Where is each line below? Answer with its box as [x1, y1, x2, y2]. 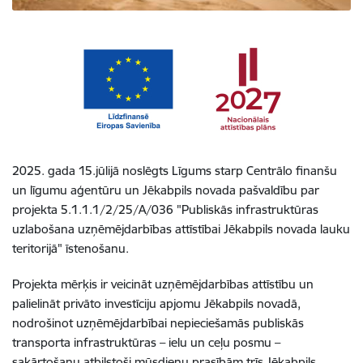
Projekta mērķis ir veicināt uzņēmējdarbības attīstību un [12, 275, 314, 292]
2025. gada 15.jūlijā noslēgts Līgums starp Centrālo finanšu [12, 162, 337, 178]
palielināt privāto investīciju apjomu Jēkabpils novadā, [12, 295, 301, 311]
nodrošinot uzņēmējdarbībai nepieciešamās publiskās [12, 314, 304, 331]
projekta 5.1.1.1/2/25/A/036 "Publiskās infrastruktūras [12, 201, 318, 217]
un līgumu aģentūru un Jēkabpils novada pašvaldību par [12, 181, 319, 198]
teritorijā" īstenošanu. [12, 240, 129, 256]
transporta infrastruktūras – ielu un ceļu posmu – [12, 334, 280, 350]
